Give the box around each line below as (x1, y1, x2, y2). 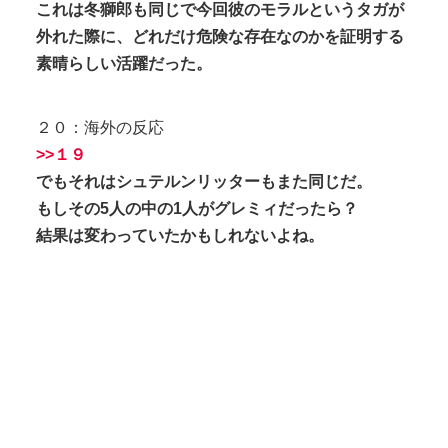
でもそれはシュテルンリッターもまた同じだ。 (36, 172, 372, 190)
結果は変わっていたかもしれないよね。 (36, 226, 324, 244)
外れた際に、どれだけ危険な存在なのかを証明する (36, 28, 404, 46)
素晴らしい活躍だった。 (36, 55, 212, 73)
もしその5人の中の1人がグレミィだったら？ (36, 199, 358, 217)
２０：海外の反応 (36, 118, 164, 136)
